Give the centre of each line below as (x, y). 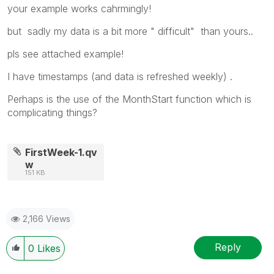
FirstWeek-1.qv (61, 152)
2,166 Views (46, 218)
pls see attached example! (65, 54)
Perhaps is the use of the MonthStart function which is (129, 99)
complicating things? (52, 112)
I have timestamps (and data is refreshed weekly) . (120, 76)
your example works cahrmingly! (79, 8)
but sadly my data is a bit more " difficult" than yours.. (130, 31)
